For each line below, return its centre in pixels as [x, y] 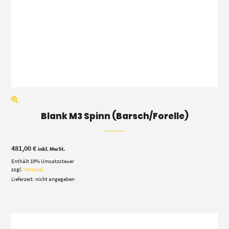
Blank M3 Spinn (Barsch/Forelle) [114, 116]
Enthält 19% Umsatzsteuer [43, 161]
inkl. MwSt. [52, 148]
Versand [33, 169]
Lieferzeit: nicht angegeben [43, 179]
